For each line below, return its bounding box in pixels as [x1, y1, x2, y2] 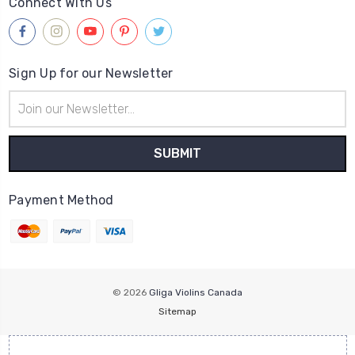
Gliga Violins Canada [149, 286, 242, 298]
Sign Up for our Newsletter [9, 65, 174, 81]
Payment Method [9, 192, 114, 208]
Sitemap [158, 305, 197, 317]
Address [9, 108, 50, 122]
